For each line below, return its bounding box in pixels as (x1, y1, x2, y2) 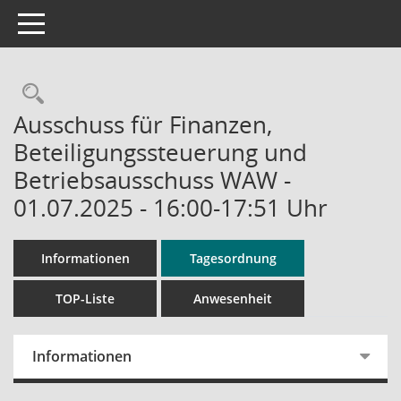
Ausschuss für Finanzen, (13, 108, 272, 141)
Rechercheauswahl (43, 79, 229, 108)
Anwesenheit (193, 290, 272, 307)
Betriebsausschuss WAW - (13, 164, 291, 196)
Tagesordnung (189, 250, 277, 267)
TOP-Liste (55, 290, 115, 307)
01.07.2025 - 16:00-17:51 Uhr (13, 192, 328, 224)
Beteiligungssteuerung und (13, 136, 307, 168)
